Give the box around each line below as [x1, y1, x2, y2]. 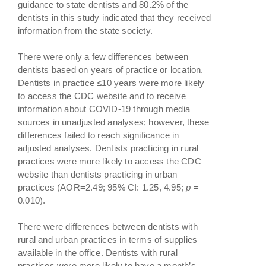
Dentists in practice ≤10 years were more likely [18, 77, 205, 88]
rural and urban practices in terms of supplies [18, 234, 198, 245]
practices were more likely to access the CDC [18, 156, 201, 166]
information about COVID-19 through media [18, 103, 190, 114]
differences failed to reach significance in [18, 129, 179, 140]
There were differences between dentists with [18, 221, 198, 232]
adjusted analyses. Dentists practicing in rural [18, 142, 199, 153]
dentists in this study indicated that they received [18, 12, 211, 23]
